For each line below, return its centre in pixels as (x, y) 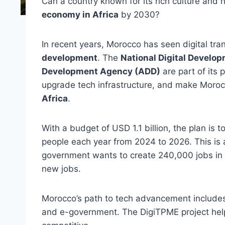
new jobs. (61, 169)
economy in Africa (80, 15)
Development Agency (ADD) (101, 72)
